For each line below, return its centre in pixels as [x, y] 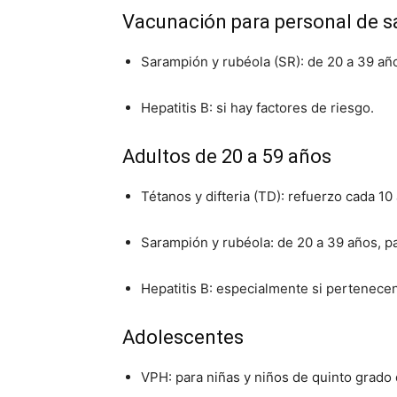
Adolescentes [183, 337]
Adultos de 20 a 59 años [227, 156]
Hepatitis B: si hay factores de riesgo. [257, 108]
